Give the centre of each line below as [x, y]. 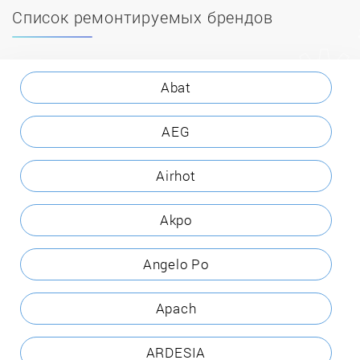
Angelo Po [176, 264]
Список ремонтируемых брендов [143, 16]
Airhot [176, 175]
